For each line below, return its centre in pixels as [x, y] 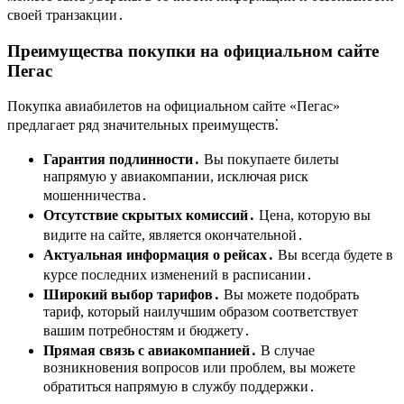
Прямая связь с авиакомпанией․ [150, 350]
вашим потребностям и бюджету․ [147, 330]
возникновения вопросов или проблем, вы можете [199, 367]
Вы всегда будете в [334, 254]
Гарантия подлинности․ [122, 159]
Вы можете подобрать [289, 294]
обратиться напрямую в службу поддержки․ [179, 386]
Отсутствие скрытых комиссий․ [149, 215]
